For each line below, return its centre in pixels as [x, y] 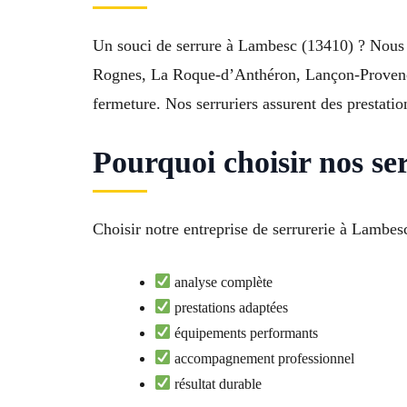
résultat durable [217, 383]
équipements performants [245, 333]
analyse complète [222, 282]
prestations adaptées [230, 307]
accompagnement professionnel [263, 358]
